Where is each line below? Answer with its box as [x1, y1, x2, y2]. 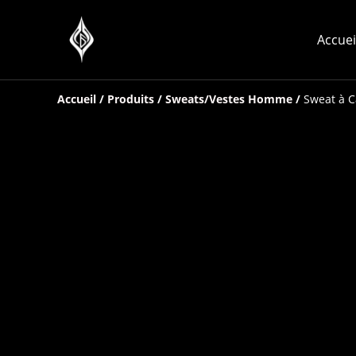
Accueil [57, 91, 96, 106]
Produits [107, 91, 154, 106]
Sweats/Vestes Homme [165, 91, 292, 106]
